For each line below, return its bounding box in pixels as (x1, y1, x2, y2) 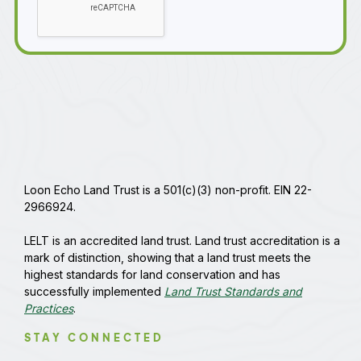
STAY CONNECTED (24, 331, 164, 344)
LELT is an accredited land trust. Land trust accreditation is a (24, 234, 340, 247)
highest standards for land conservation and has (24, 268, 280, 281)
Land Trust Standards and (164, 284, 302, 298)
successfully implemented (24, 284, 164, 298)
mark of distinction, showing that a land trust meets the (24, 251, 311, 264)
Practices (24, 301, 73, 315)
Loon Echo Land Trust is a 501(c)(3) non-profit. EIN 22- (24, 183, 312, 197)
